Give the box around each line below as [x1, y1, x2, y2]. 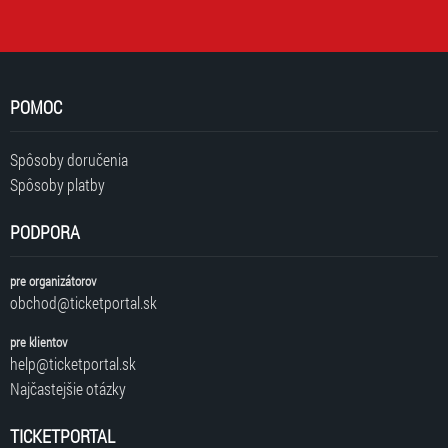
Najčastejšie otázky [10, 378, 126, 400]
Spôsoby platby [10, 174, 105, 196]
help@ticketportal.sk [10, 353, 136, 375]
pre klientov [10, 333, 67, 352]
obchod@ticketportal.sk [10, 292, 157, 314]
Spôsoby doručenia [10, 149, 128, 171]
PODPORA [10, 220, 80, 245]
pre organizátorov [10, 272, 96, 291]
